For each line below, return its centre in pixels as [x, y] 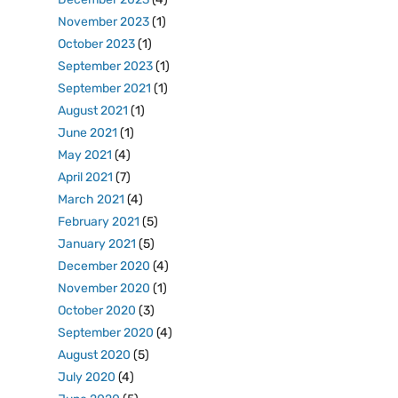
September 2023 [105, 66]
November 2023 [103, 22]
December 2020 [104, 266]
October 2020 [97, 310]
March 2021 [91, 199]
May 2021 [85, 155]
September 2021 [104, 88]
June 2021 [88, 133]
